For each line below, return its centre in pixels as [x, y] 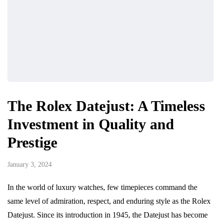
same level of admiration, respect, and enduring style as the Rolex [109, 201]
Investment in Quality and [91, 124]
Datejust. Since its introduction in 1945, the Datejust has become [108, 215]
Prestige [32, 143]
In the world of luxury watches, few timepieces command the [102, 187]
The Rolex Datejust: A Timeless [106, 106]
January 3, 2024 [30, 165]
